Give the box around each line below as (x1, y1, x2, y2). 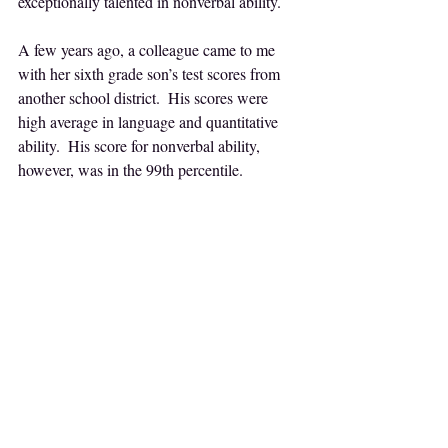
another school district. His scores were (18, 87, 272, 108)
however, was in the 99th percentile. (18, 159, 243, 180)
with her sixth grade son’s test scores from (18, 63, 284, 84)
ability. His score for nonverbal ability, (18, 135, 264, 156)
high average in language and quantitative (18, 111, 282, 132)
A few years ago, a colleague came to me (18, 39, 279, 60)
